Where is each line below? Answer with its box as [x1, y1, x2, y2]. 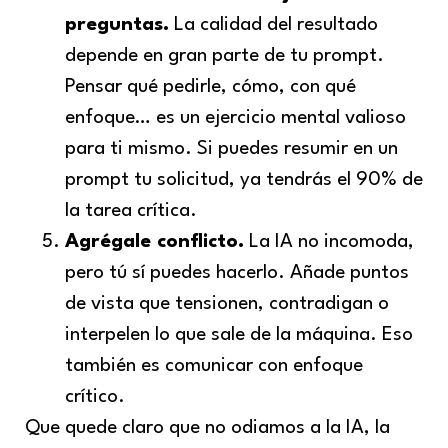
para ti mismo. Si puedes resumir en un [65, 138, 398, 159]
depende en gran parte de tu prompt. [65, 45, 384, 66]
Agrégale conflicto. [65, 231, 244, 252]
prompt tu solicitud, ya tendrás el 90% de [65, 169, 423, 190]
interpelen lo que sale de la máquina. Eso [65, 324, 413, 345]
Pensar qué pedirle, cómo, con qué [65, 76, 356, 97]
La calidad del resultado [169, 14, 378, 35]
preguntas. [65, 14, 169, 35]
